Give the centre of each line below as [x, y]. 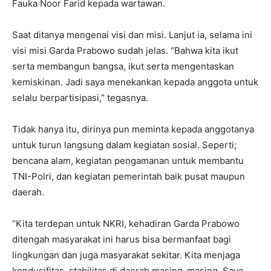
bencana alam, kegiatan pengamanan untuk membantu [128, 161]
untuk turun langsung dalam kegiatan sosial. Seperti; [124, 145]
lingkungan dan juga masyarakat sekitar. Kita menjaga [126, 255]
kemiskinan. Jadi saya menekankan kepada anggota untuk [135, 82]
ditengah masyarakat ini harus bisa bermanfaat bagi [122, 240]
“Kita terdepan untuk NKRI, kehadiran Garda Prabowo [126, 224]
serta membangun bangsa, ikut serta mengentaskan [123, 67]
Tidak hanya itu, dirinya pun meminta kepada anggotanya [133, 129]
